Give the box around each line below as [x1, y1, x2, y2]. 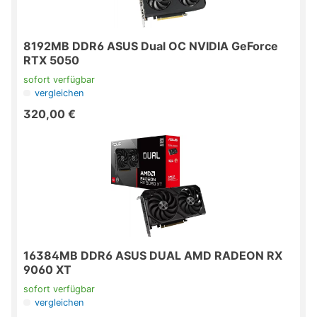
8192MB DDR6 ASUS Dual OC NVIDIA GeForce [23, 39, 278, 54]
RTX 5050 [23, 53, 79, 68]
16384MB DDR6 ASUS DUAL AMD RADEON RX [23, 248, 282, 263]
